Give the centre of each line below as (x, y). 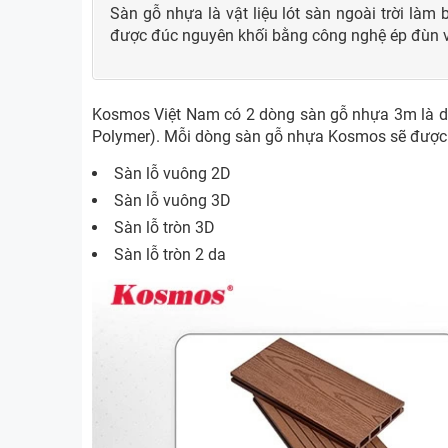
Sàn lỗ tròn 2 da (170, 255)
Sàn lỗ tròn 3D (164, 228)
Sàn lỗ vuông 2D (172, 174)
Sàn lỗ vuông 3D (172, 201)
